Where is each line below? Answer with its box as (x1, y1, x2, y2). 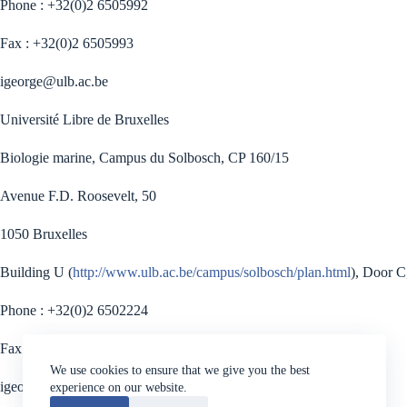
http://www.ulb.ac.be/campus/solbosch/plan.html (73, 264, 351, 281)
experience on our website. (50, 381, 187, 394)
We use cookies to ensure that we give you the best (50, 363, 310, 377)
